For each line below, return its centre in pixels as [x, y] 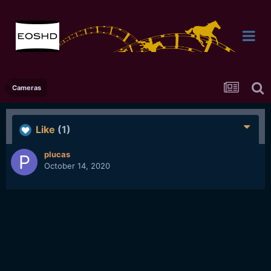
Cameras [27, 88]
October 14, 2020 [77, 166]
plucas [57, 154]
